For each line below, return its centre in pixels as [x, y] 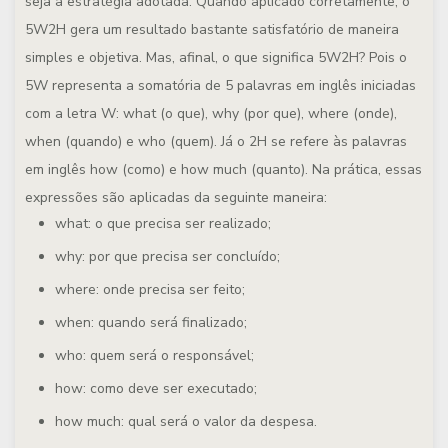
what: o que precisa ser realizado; [163, 223]
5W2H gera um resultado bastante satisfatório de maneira [212, 29]
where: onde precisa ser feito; [150, 289]
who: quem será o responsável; [154, 355]
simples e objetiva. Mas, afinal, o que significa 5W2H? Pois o [216, 57]
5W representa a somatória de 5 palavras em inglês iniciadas [220, 85]
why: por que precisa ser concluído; [167, 256]
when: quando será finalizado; [151, 322]
